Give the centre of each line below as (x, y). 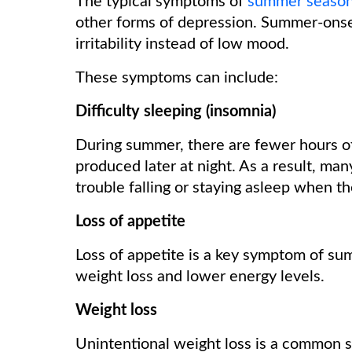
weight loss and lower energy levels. (202, 277)
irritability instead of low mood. (184, 44)
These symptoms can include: (177, 78)
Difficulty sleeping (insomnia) (176, 112)
